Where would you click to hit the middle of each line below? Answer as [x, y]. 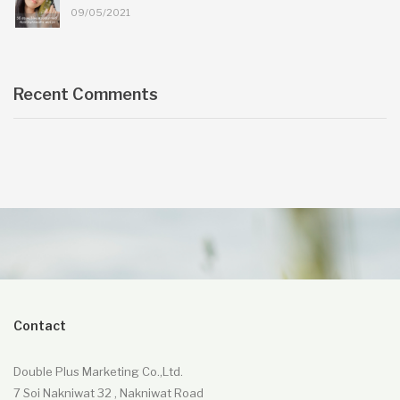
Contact [40, 325]
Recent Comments [86, 94]
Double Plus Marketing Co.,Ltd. [98, 371]
